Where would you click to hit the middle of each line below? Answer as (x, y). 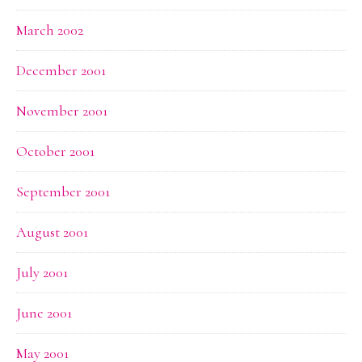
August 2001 (52, 232)
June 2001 (44, 313)
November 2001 (62, 111)
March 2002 (50, 30)
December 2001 (61, 70)
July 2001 (42, 272)
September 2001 (63, 192)
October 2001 (55, 151)
